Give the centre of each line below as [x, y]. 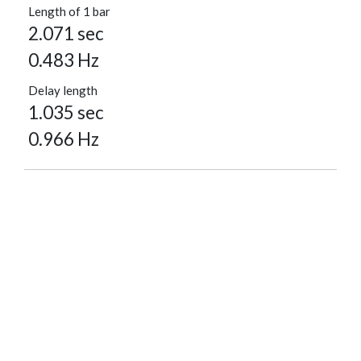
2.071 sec [66, 34]
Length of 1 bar [69, 12]
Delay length [63, 91]
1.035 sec [66, 113]
